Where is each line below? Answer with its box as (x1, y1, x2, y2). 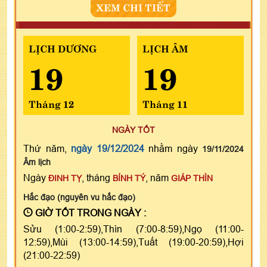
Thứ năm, (23, 142, 71, 154)
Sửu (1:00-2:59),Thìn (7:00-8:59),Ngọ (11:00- (23, 223, 244, 234)
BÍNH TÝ (113, 173, 145, 183)
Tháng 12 (29, 95, 74, 110)
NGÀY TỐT (112, 125, 155, 135)
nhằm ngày (144, 142, 202, 154)
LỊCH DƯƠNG (29, 40, 97, 55)
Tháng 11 (142, 95, 188, 110)
